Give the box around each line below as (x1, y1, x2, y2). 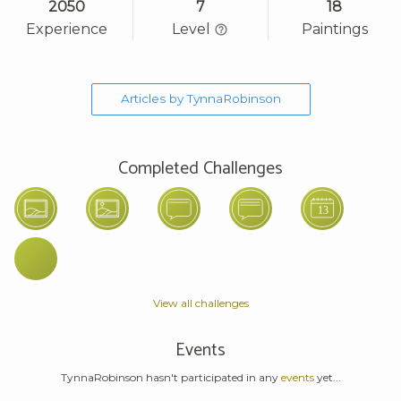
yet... (313, 370, 341, 384)
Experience (25, 20, 107, 38)
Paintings (301, 20, 368, 38)
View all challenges (152, 295, 249, 310)
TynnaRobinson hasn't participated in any (60, 370, 281, 384)
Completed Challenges (118, 153, 283, 183)
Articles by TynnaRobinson (120, 91, 281, 107)
